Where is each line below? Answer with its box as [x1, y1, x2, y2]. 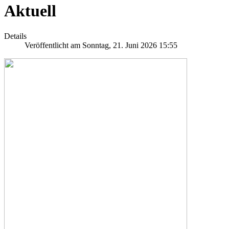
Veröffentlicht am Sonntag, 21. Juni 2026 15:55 [25, 40, 177, 50]
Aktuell [4, 2, 56, 20]
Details [4, 31, 27, 40]
